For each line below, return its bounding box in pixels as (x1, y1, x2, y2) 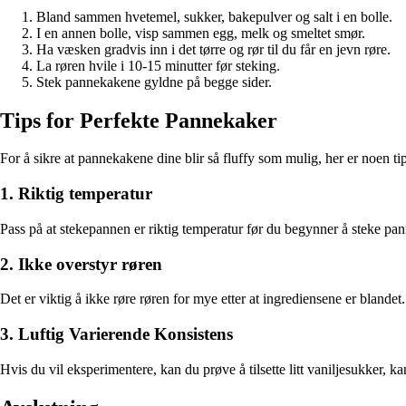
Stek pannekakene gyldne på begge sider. (36, 73, 272, 90)
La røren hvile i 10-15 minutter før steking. (36, 57, 280, 73)
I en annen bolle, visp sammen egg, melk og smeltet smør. (36, 24, 365, 41)
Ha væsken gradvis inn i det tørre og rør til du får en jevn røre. (36, 41, 391, 57)
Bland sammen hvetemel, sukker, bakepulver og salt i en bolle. (36, 8, 392, 24)
